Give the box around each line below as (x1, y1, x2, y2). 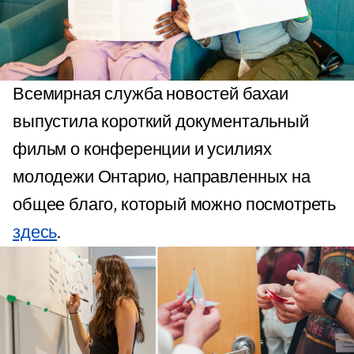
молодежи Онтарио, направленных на (13, 166, 311, 190)
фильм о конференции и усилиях (13, 138, 272, 162)
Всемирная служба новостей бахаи (13, 83, 289, 107)
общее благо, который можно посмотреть (13, 194, 337, 217)
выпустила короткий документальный (13, 111, 309, 134)
